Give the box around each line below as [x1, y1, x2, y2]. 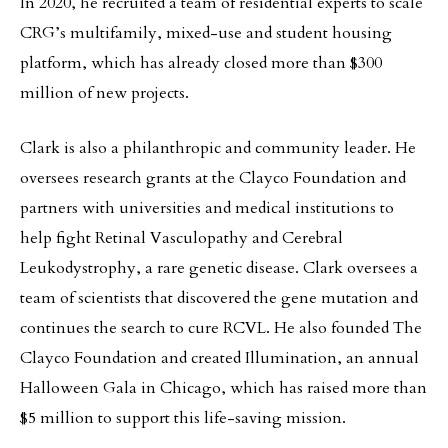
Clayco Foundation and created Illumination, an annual [20, 346, 419, 369]
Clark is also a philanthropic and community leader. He [20, 136, 416, 159]
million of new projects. [20, 81, 189, 104]
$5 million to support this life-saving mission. [20, 406, 346, 429]
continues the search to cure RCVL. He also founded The [20, 316, 422, 339]
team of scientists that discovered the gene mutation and [20, 286, 418, 309]
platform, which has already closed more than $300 [20, 51, 382, 74]
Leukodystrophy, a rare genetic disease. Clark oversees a [20, 256, 418, 279]
